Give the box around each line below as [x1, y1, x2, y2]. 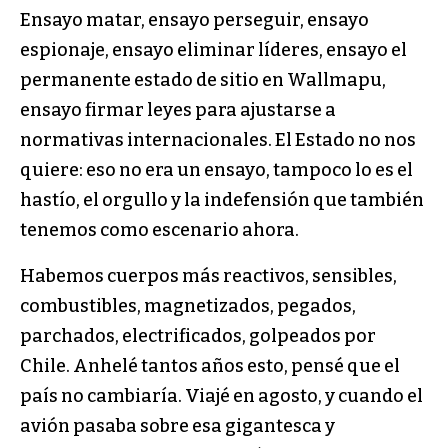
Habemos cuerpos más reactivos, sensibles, [20, 264, 397, 287]
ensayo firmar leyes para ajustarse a [20, 98, 336, 121]
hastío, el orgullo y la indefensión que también [20, 188, 424, 211]
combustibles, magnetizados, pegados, [20, 294, 356, 317]
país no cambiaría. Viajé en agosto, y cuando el [20, 384, 423, 407]
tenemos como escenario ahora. [20, 218, 299, 241]
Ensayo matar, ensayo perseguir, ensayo [20, 8, 369, 31]
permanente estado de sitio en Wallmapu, [20, 68, 386, 91]
